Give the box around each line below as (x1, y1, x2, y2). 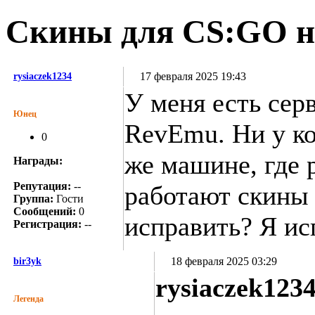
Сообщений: (13, 205, 76, 217)
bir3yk (13, 255, 41, 266)
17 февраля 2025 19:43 (137, 70, 246, 82)
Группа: (13, 192, 53, 205)
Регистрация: (13, 217, 82, 230)
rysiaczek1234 (13, 70, 72, 82)
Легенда (13, 293, 44, 304)
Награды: (13, 154, 63, 167)
